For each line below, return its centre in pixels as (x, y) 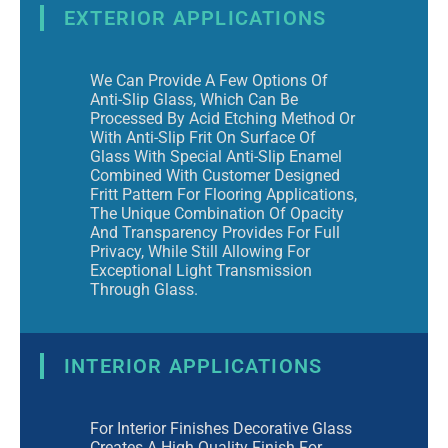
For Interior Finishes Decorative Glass (221, 429)
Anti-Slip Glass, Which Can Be (194, 99)
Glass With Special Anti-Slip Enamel (216, 156)
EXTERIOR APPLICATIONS (195, 17)
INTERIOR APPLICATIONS (193, 366)
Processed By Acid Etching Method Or (222, 118)
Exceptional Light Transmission (201, 270)
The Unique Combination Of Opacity (217, 213)
